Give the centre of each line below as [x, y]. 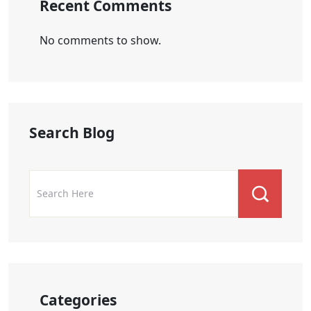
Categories [78, 300]
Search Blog [72, 132]
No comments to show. [100, 40]
